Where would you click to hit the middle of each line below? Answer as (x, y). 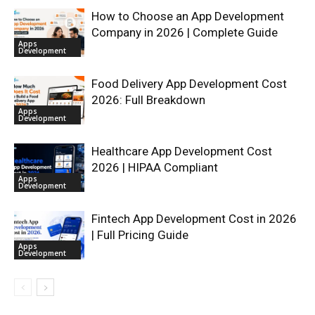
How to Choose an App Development (188, 16)
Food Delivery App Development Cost (189, 83)
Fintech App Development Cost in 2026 (194, 218)
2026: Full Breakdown (148, 99)
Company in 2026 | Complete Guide (185, 32)
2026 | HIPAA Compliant (155, 167)
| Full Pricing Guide (140, 234)
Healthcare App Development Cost (182, 151)
